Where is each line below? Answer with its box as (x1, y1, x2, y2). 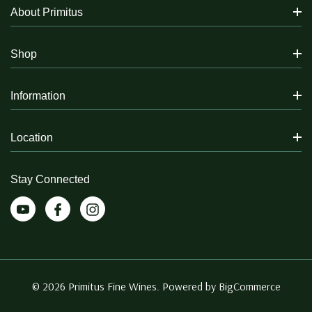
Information (10, 89, 65, 102)
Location (10, 131, 53, 143)
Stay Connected (10, 173, 90, 185)
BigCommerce (218, 279, 281, 293)
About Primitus (10, 6, 83, 18)
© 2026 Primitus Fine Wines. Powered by (31, 279, 219, 293)
